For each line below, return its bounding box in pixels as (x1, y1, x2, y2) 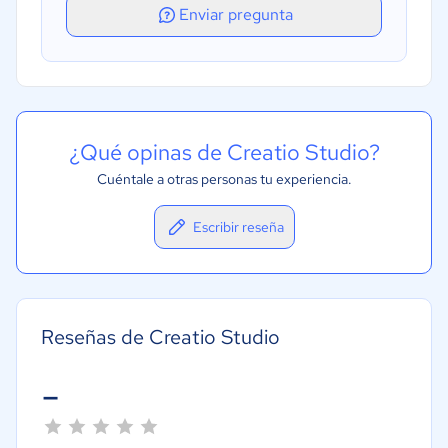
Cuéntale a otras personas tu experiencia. (96, 170, 352, 189)
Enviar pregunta (179, 4, 293, 26)
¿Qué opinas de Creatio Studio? (68, 138, 380, 168)
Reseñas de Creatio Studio (41, 324, 280, 351)
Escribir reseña (192, 218, 284, 237)
